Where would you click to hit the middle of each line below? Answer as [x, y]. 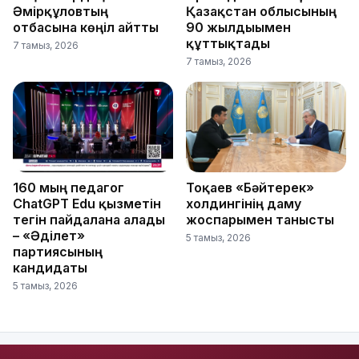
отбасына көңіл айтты [86, 28]
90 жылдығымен [238, 28]
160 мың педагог [69, 188]
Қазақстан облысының [261, 12]
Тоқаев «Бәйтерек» [250, 188]
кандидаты [50, 268]
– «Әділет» [49, 236]
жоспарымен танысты [260, 220]
